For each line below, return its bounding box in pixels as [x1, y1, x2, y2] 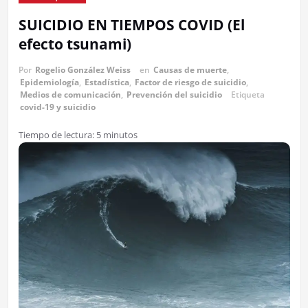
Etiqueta [230, 88, 265, 100]
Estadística [84, 76, 129, 88]
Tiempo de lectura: [18, 128, 94, 141]
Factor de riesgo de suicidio [134, 76, 246, 88]
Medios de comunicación [19, 88, 121, 100]
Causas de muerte [153, 63, 227, 76]
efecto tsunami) [18, 34, 131, 54]
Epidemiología [19, 76, 79, 88]
